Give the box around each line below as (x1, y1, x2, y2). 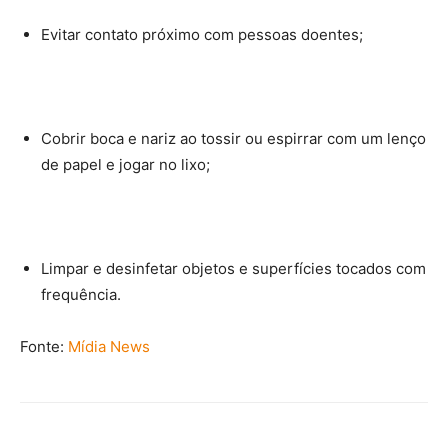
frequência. (41, 285, 121, 304)
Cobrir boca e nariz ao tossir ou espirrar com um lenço (41, 129, 426, 148)
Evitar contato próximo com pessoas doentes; (41, 25, 363, 44)
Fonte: (20, 337, 68, 356)
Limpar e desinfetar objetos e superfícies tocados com (41, 259, 426, 278)
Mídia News (68, 337, 150, 356)
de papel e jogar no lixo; (41, 155, 210, 174)
